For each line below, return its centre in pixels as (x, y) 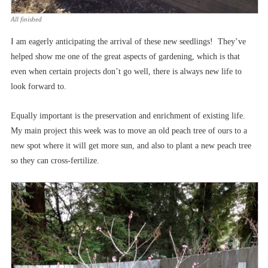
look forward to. (39, 86)
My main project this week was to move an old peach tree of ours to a (129, 130)
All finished (26, 19)
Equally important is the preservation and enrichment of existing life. (129, 115)
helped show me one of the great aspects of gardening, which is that (125, 56)
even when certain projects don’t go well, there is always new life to (126, 71)
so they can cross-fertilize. (55, 160)
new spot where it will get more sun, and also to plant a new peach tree (131, 145)
